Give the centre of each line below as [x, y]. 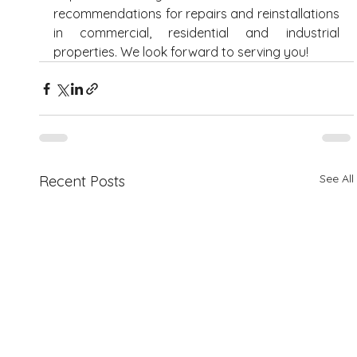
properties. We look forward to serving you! [183, 52]
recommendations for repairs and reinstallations [196, 14]
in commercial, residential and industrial [196, 33]
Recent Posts [82, 182]
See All [336, 179]
